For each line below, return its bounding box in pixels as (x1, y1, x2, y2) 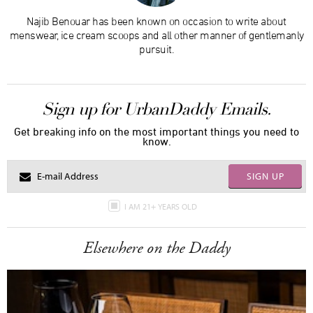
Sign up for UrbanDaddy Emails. (42, 98, 271, 119)
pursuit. (139, 42, 174, 55)
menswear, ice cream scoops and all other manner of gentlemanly (9, 28, 304, 41)
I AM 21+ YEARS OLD (124, 201, 199, 212)
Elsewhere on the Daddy (82, 236, 231, 259)
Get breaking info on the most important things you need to (14, 124, 299, 138)
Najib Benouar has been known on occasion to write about (27, 14, 286, 27)
